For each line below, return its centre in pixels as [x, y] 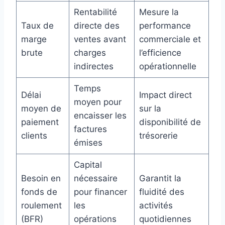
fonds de [39, 192]
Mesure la [159, 12]
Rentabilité [95, 12]
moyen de [41, 109]
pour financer [100, 192]
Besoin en [41, 179]
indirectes [93, 67]
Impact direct [165, 95]
